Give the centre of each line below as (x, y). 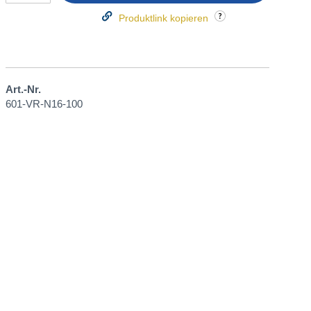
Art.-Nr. (23, 89)
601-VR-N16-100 (44, 104)
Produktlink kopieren (163, 18)
